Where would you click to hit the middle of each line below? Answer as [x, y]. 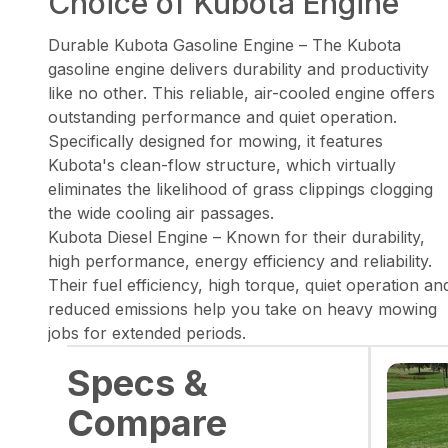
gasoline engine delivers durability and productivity [238, 69]
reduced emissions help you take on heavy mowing [242, 309]
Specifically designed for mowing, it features [215, 141]
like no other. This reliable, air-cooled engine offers [241, 93]
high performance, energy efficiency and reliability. [240, 261]
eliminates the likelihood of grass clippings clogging [240, 189]
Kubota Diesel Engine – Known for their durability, [236, 237]
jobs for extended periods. [147, 333]
